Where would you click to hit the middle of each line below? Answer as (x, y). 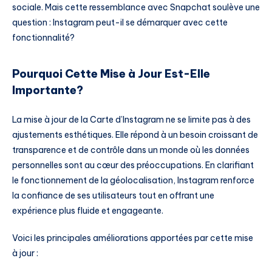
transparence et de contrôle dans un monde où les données (131, 150)
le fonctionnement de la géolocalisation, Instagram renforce (133, 180)
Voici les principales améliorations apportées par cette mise (133, 238)
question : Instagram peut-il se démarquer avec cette (120, 22)
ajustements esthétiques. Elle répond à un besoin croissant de (135, 134)
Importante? (48, 90)
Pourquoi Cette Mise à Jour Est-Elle (111, 74)
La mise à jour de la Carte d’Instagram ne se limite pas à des (131, 119)
